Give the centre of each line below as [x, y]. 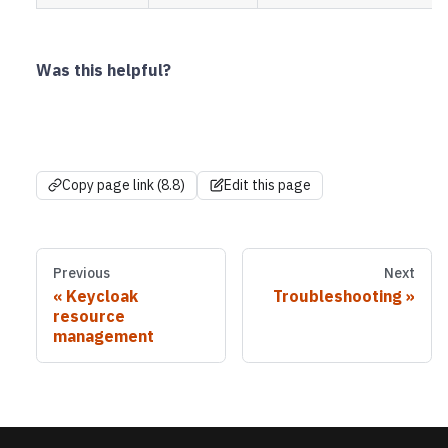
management [103, 335]
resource [89, 315]
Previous [81, 272]
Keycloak [102, 295]
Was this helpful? [103, 70]
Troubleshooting [337, 295]
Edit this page [267, 184]
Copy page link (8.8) [124, 184]
